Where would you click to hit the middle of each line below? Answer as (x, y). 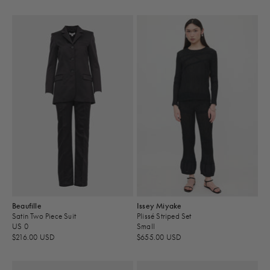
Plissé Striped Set (164, 216)
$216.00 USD (34, 237)
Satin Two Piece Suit (44, 216)
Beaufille (27, 206)
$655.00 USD (159, 237)
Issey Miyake (159, 206)
